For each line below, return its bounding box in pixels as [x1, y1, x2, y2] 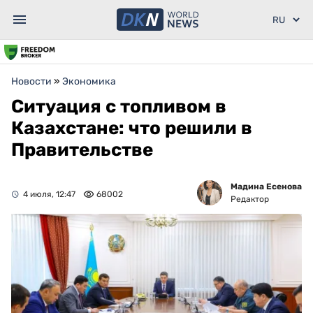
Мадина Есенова [231, 182, 302, 191]
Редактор [231, 194, 269, 204]
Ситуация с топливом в [11, 96, 226, 117]
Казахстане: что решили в [11, 117, 252, 139]
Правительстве [11, 139, 153, 161]
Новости [11, 75, 52, 87]
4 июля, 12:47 [23, 189, 75, 199]
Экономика [62, 75, 116, 87]
